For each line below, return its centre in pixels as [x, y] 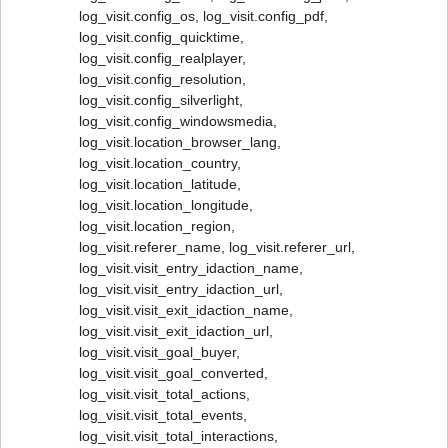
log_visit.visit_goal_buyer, [159, 352]
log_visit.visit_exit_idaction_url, [176, 331]
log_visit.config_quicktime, [161, 37]
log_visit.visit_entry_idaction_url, [181, 289]
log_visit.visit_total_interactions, [178, 436]
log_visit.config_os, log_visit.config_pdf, [203, 16]
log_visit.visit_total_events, [163, 415]
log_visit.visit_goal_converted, [173, 373]
